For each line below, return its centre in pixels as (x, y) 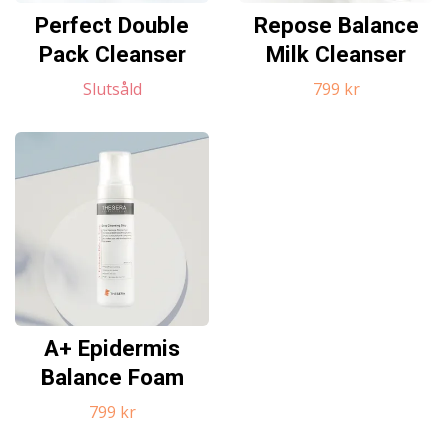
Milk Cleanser (336, 54)
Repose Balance (336, 25)
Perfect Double (112, 25)
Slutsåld (112, 89)
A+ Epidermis (112, 348)
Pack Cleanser (112, 54)
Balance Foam (112, 377)
